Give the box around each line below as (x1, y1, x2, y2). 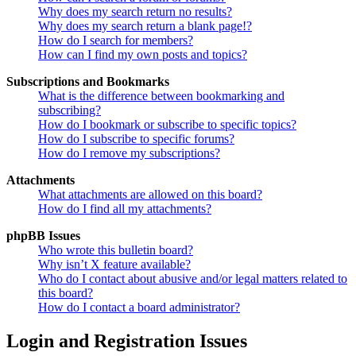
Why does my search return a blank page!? (38, 19, 252, 33)
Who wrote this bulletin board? (38, 243, 193, 257)
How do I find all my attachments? (38, 202, 211, 216)
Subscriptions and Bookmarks (6, 75, 169, 89)
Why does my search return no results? (38, 5, 232, 19)
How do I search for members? (38, 33, 193, 48)
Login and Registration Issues (6, 331, 247, 352)
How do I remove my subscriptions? (38, 146, 220, 161)
